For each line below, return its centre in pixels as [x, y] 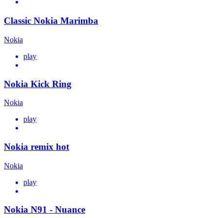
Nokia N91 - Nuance [45, 210]
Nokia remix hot [36, 146]
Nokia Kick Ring [38, 84]
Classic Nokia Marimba [51, 21]
